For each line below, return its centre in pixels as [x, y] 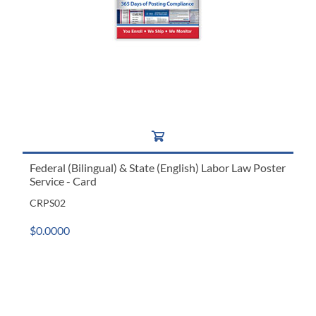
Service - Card [63, 181]
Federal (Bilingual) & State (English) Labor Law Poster [158, 168]
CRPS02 [48, 203]
